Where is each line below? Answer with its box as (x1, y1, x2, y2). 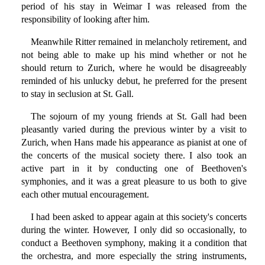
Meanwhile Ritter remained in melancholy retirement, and (30, 37, 247, 47)
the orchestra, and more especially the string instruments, (21, 251, 247, 261)
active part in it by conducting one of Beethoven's (21, 163, 247, 174)
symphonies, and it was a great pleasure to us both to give (21, 176, 247, 187)
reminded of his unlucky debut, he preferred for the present (21, 76, 247, 86)
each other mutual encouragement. (21, 189, 149, 200)
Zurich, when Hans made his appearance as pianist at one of (21, 137, 247, 148)
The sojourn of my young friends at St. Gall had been (30, 111, 247, 122)
